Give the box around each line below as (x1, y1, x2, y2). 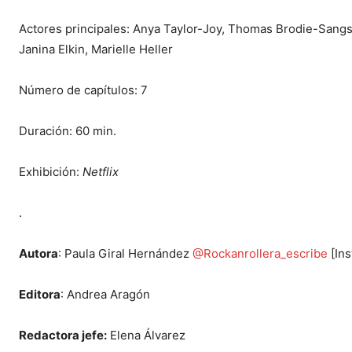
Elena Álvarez (107, 327, 185, 343)
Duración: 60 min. (19, 123, 116, 138)
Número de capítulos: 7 (19, 82, 148, 97)
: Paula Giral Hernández (58, 245, 192, 261)
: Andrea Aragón (60, 286, 150, 302)
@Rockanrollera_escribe (192, 245, 328, 261)
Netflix (82, 163, 119, 179)
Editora (19, 286, 60, 302)
